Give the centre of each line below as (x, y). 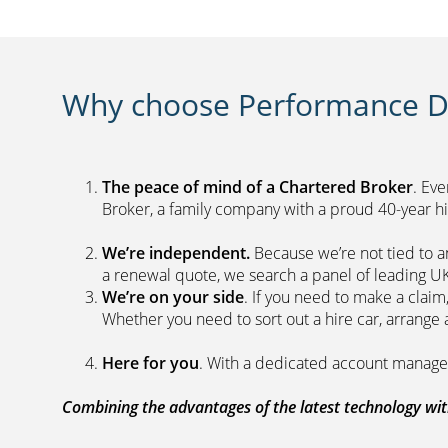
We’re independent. (178, 252)
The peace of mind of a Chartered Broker (257, 186)
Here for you (150, 362)
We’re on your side (173, 296)
